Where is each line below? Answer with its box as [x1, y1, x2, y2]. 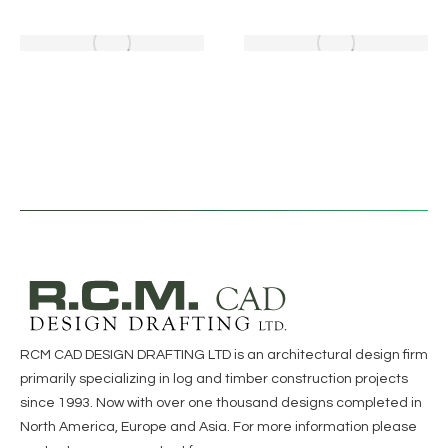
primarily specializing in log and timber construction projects [20, 372, 408, 386]
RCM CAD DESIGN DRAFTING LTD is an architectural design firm [20, 348, 428, 362]
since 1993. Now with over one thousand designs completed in [20, 396, 422, 410]
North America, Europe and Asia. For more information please [20, 420, 417, 434]
